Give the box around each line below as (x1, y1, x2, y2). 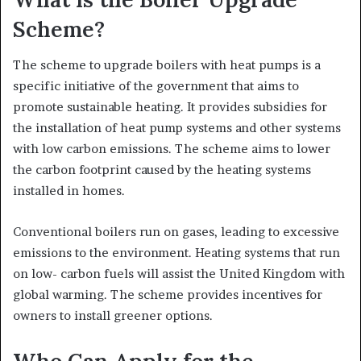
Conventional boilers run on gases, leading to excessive (13, 224, 339, 240)
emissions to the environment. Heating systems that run (13, 245, 340, 261)
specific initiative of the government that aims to (13, 78, 299, 94)
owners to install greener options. (13, 308, 213, 324)
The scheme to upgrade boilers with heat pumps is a (13, 57, 321, 73)
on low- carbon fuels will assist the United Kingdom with (13, 266, 345, 282)
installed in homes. (13, 183, 128, 199)
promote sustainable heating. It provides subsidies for (13, 99, 327, 115)
